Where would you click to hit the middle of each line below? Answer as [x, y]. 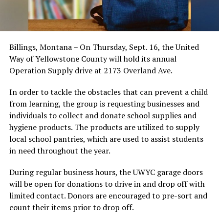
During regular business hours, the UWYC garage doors [106, 172]
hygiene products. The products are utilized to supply [104, 127]
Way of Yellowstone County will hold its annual [93, 58]
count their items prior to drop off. [71, 207]
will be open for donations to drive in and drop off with [107, 184]
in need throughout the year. [60, 150]
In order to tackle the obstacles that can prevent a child [108, 92]
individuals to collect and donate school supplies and [103, 115]
